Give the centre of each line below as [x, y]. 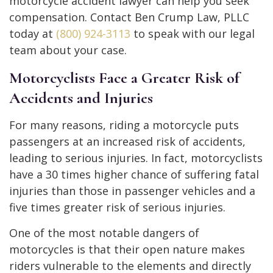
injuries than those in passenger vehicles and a [132, 190]
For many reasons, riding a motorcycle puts [124, 125]
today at [33, 33]
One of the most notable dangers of [104, 232]
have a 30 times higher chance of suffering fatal [134, 174]
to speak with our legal [193, 33]
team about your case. [68, 50]
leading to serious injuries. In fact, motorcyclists [136, 158]
